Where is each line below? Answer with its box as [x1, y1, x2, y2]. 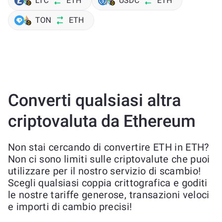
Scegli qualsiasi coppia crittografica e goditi [8, 177, 208, 189]
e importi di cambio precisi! [8, 201, 132, 213]
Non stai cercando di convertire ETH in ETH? [8, 141, 209, 153]
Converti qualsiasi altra [8, 90, 181, 110]
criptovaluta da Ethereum [8, 111, 196, 131]
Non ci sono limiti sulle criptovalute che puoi [8, 153, 210, 165]
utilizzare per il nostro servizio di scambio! [8, 165, 201, 177]
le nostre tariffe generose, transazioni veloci [8, 189, 210, 201]
